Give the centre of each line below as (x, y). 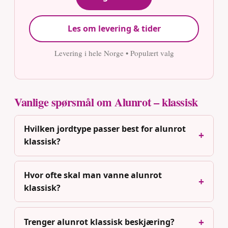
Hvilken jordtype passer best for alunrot (105, 129)
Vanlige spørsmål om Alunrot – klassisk (106, 102)
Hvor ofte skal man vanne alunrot (93, 175)
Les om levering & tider (114, 28)
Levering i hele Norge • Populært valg (114, 53)
